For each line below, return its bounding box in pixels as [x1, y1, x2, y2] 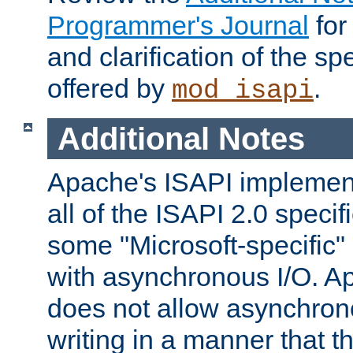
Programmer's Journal [47, 9, 309, 40]
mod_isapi [172, 75, 314, 106]
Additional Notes [57, 121, 305, 156]
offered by [47, 72, 172, 103]
